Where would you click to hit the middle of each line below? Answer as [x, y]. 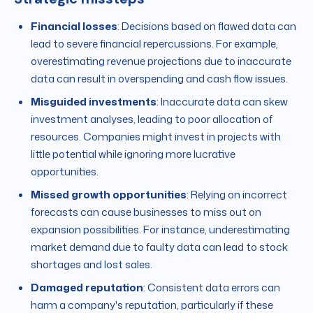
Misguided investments [94, 102]
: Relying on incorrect [237, 195]
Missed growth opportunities [109, 195]
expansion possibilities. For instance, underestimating [160, 230]
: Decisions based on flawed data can [207, 27]
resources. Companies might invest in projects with [156, 137]
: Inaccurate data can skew [222, 102]
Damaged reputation [87, 288]
